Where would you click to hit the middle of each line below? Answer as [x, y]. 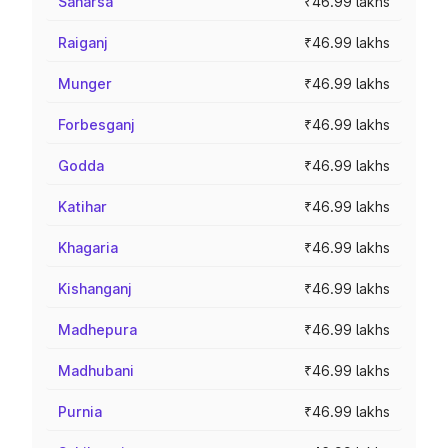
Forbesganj [96, 124]
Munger [85, 83]
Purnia [80, 411]
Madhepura [97, 329]
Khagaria [88, 247]
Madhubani [96, 370]
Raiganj [83, 42]
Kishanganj [95, 288]
